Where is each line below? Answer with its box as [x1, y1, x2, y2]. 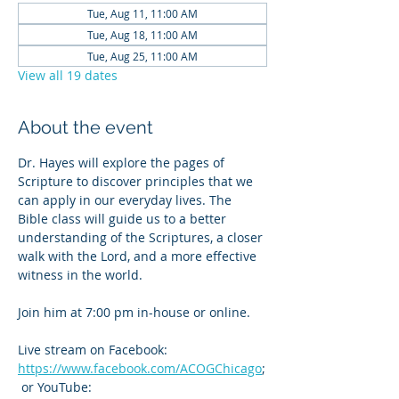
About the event [18, 117, 153, 138]
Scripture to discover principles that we [18, 173, 256, 190]
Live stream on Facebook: [18, 341, 171, 358]
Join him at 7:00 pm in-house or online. [18, 304, 254, 321]
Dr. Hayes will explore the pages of [18, 154, 228, 171]
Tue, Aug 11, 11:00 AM [87, 6, 198, 20]
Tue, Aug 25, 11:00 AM [87, 49, 198, 63]
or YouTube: [18, 379, 95, 395]
